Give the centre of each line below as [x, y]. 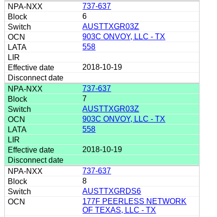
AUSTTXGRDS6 [112, 191]
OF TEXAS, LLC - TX [119, 210]
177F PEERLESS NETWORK [135, 201]
